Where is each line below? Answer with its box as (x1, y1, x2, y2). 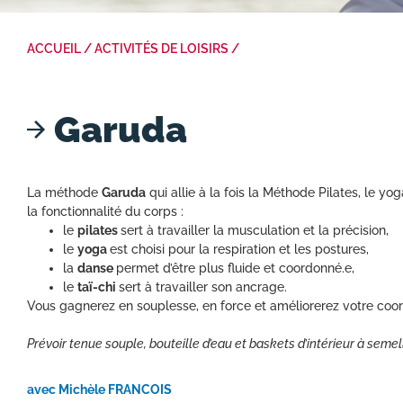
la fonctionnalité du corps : (27, 204, 184, 219)
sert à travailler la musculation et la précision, (121, 223, 389, 238)
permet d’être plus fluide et (116, 261, 279, 276)
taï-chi (77, 280, 116, 295)
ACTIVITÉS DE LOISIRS (94, 41, 228, 56)
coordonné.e (279, 261, 352, 276)
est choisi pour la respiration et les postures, (110, 242, 369, 257)
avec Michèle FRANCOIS (27, 382, 172, 398)
